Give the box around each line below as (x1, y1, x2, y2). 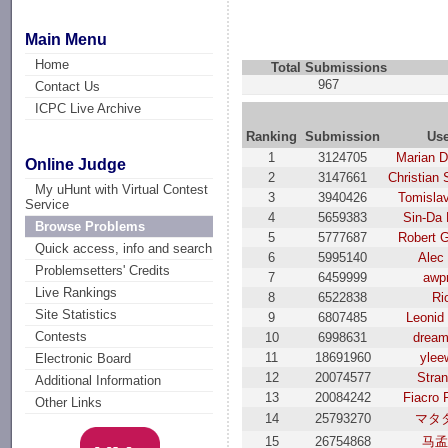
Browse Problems (35, 219, 146, 235)
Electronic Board (35, 351, 132, 367)
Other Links (35, 395, 103, 411)
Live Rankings (35, 285, 118, 301)
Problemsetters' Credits (35, 263, 171, 279)
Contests (35, 329, 88, 345)
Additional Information (35, 373, 162, 389)
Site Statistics (35, 307, 118, 323)
